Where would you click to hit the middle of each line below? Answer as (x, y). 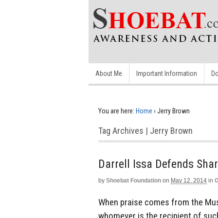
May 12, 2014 (189, 181)
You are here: (116, 111)
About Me (109, 73)
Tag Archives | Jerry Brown (145, 131)
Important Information (167, 73)
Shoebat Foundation (134, 181)
